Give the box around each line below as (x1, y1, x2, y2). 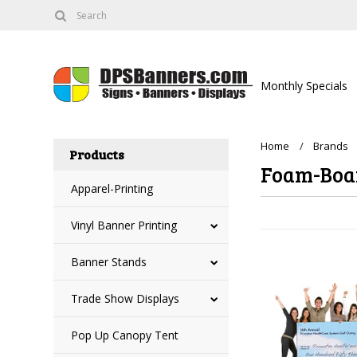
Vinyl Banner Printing (71, 218, 178, 233)
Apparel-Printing (71, 181, 154, 196)
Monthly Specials (261, 78, 348, 93)
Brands (313, 139, 349, 153)
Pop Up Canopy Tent (71, 328, 179, 343)
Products (69, 146, 125, 163)
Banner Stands (71, 254, 147, 269)
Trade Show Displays (71, 291, 180, 306)
